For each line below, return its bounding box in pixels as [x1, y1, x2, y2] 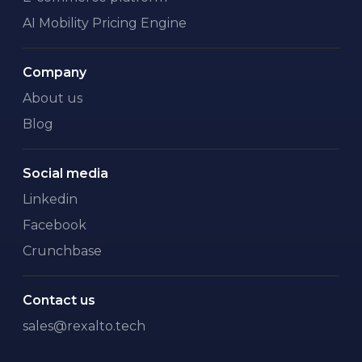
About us [23, 90, 82, 106]
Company [23, 65, 86, 80]
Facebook [23, 217, 86, 233]
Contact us [23, 293, 95, 308]
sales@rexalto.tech [23, 318, 145, 334]
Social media [23, 166, 108, 181]
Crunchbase [23, 243, 102, 259]
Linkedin [23, 192, 78, 207]
